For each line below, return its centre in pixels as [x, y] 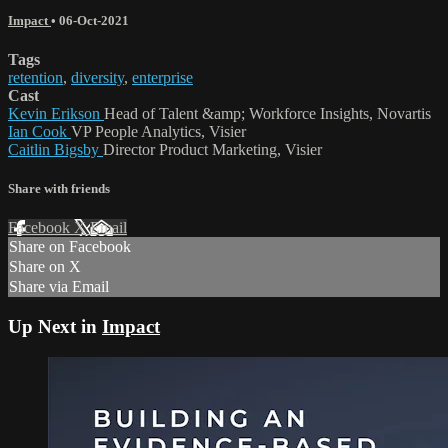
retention [35, 77]
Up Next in [55, 326]
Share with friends [59, 189]
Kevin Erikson [56, 113]
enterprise [162, 77]
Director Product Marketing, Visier [212, 149]
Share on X [45, 267]
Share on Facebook [70, 247]
